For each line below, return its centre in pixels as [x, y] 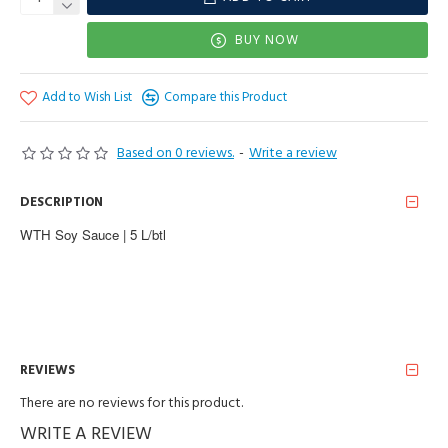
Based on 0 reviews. [175, 153]
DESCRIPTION [61, 201]
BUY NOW [267, 39]
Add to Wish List [87, 97]
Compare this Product [225, 97]
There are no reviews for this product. [131, 403]
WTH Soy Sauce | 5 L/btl [93, 234]
